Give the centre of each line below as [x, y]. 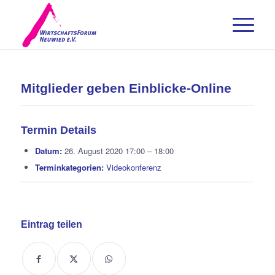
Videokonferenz [134, 167]
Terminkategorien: [69, 167]
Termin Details [58, 130]
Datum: [48, 151]
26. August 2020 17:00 [104, 151]
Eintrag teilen [51, 224]
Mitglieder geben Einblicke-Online [126, 88]
